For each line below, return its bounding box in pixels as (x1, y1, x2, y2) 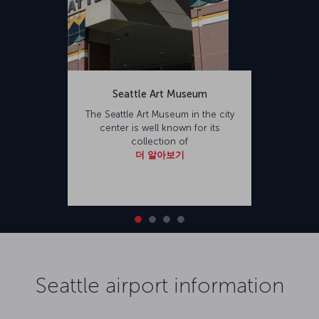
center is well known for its (99, 122, 220, 133)
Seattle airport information (35, 272, 284, 298)
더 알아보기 (135, 149, 184, 160)
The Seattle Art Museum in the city (85, 108, 234, 120)
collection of (131, 135, 188, 147)
